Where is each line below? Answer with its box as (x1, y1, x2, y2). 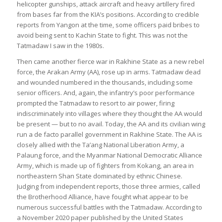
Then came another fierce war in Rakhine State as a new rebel (16, 57, 204, 66)
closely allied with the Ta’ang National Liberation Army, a (16, 140, 184, 150)
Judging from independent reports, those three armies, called (16, 182, 200, 191)
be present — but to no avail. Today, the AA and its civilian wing (16, 119, 205, 129)
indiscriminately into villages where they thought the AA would (16, 109, 202, 118)
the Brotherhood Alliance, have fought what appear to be (16, 192, 188, 202)
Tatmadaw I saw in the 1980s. (16, 41, 104, 51)
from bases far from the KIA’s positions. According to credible (16, 10, 199, 19)
